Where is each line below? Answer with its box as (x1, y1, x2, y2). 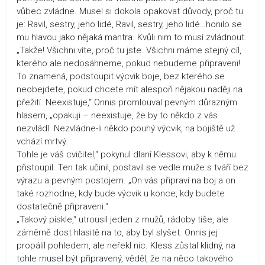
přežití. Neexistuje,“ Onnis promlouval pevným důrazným (17, 96, 237, 108)
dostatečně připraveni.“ (17, 201, 108, 212)
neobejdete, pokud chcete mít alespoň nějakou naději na (17, 83, 243, 95)
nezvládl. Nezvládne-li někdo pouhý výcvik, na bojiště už (17, 122, 235, 134)
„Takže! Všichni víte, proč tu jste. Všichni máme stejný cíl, (17, 44, 241, 56)
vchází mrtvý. (17, 135, 68, 147)
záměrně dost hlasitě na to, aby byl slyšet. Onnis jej (17, 227, 218, 238)
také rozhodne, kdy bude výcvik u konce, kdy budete (17, 188, 225, 199)
